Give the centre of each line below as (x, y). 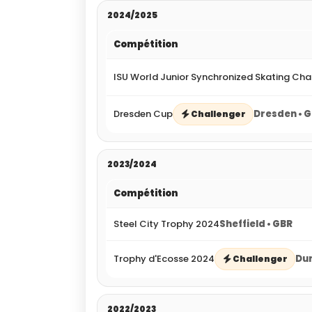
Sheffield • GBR (256, 224)
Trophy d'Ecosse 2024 (164, 259)
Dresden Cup (143, 114)
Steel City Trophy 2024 (166, 224)
